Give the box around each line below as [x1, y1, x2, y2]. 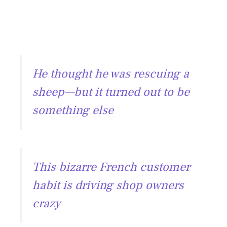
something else [32, 102, 113, 119]
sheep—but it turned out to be [32, 84, 190, 100]
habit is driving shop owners [32, 177, 184, 194]
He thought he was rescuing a [32, 66, 189, 82]
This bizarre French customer [32, 159, 190, 175]
